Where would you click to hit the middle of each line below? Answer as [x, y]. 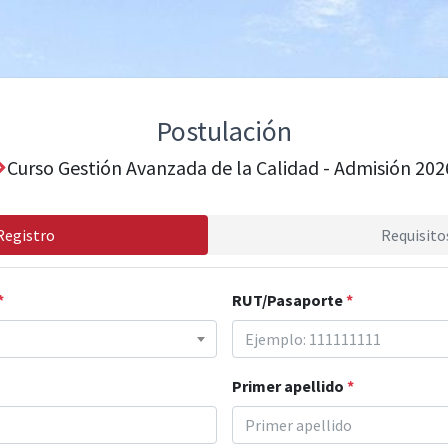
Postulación [224, 131]
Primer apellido [289, 386]
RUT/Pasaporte [288, 300]
